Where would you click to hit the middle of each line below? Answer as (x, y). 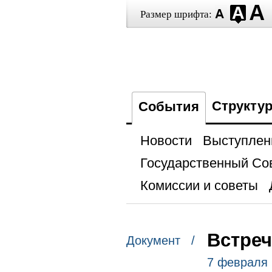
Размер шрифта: (176, 14)
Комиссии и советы (199, 185)
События (168, 107)
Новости (166, 141)
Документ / (160, 241)
